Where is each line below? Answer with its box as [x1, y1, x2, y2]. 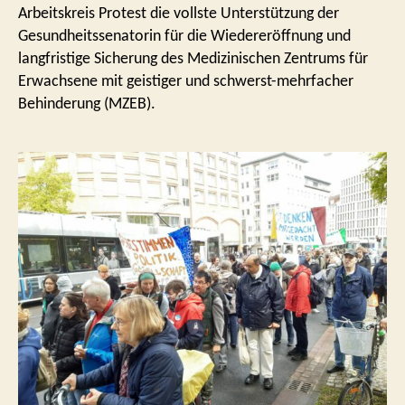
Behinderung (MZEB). [18, 96, 155, 114]
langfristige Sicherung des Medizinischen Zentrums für [18, 51, 368, 69]
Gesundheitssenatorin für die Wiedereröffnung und [18, 28, 351, 46]
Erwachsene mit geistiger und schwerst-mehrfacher [18, 73, 353, 91]
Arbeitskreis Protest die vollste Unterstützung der [18, 5, 339, 24]
